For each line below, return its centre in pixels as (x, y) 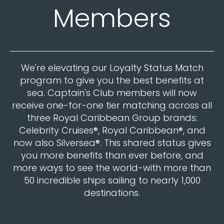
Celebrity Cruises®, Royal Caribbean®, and (112, 130)
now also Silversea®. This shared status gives (112, 143)
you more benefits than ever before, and (112, 155)
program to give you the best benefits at (112, 80)
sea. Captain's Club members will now (112, 93)
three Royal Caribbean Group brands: (112, 118)
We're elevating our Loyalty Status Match (112, 68)
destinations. (112, 193)
